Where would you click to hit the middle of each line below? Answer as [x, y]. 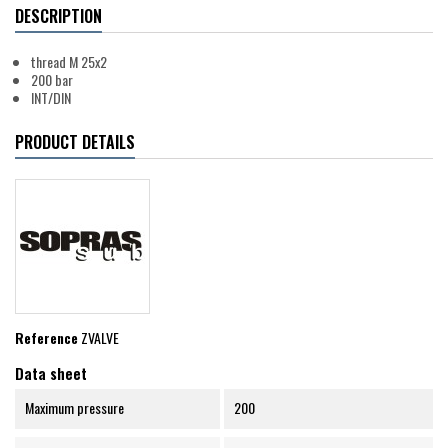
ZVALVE [100, 338]
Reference [46, 338]
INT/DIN [51, 98]
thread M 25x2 [69, 62]
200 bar [52, 80]
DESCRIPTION [58, 16]
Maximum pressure [74, 408]
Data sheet [51, 373]
